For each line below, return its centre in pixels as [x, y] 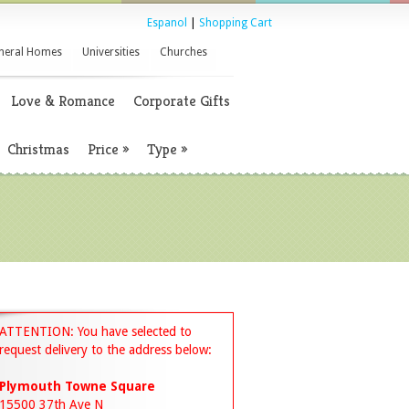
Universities [111, 52]
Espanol [167, 23]
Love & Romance [63, 101]
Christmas [38, 149]
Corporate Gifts [182, 101]
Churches [184, 52]
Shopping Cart [236, 23]
